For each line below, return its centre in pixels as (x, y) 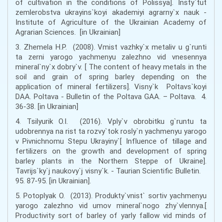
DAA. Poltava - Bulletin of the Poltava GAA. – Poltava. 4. (111, 97)
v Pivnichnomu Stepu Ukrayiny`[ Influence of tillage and (111, 141)
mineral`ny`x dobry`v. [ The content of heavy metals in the (111, 67)
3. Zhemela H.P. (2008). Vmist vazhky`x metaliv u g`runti (111, 47)
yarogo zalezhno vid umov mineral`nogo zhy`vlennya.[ (111, 206)
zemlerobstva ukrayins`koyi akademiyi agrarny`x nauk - (111, 12)
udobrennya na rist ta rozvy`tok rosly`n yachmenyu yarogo (111, 131)
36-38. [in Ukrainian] (47, 107)
